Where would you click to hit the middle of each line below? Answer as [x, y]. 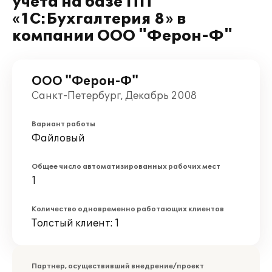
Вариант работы [63, 124]
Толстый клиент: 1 [76, 223]
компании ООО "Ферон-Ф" [122, 36]
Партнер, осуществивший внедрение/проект [118, 266]
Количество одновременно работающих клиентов [128, 209]
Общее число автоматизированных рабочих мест [126, 167]
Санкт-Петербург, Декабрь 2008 [114, 96]
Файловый [58, 138]
